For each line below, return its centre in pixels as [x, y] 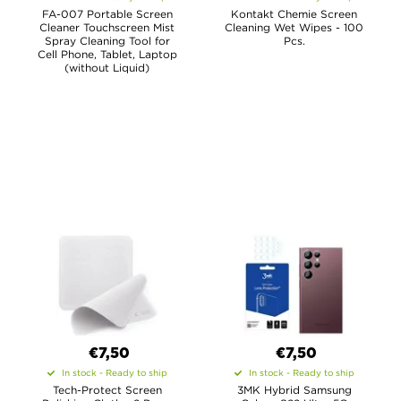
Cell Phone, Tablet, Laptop [107, 54]
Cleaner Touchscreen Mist [107, 27]
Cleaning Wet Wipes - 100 [294, 27]
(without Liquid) [107, 68]
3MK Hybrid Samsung [294, 390]
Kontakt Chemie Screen [294, 14]
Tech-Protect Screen [107, 390]
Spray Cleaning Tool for [107, 41]
